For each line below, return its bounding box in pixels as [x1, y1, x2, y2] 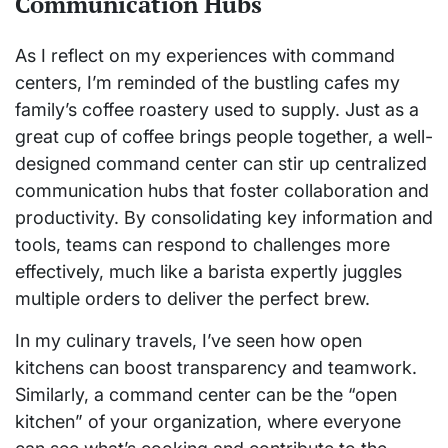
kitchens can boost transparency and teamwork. [15, 357, 417, 378]
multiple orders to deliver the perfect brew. [15, 288, 370, 309]
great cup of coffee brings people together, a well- [15, 126, 433, 147]
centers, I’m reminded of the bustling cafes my [15, 72, 400, 93]
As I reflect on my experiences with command [15, 45, 395, 66]
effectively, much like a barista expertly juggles [15, 261, 402, 282]
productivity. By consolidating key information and [15, 207, 433, 228]
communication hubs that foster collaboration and [15, 180, 429, 201]
